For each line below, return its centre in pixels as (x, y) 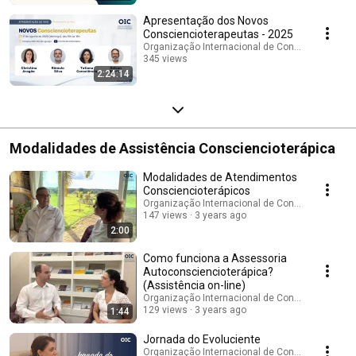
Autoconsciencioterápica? (208, 271)
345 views (165, 58)
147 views (165, 215)
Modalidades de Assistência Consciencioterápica (172, 148)
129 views (165, 310)
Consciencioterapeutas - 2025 (218, 34)
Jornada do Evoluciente (202, 339)
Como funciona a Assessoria (215, 258)
